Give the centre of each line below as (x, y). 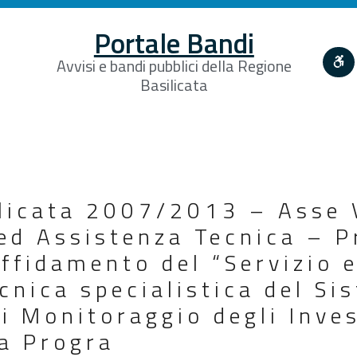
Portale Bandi (174, 43)
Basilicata (174, 84)
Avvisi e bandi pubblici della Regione (174, 65)
